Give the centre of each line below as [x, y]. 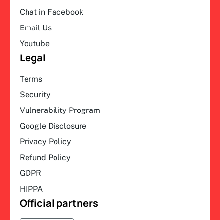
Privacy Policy [45, 142]
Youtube [35, 44]
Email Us [36, 28]
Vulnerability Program [60, 110]
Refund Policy [45, 158]
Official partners [59, 203]
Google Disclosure [53, 126]
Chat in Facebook [52, 12]
